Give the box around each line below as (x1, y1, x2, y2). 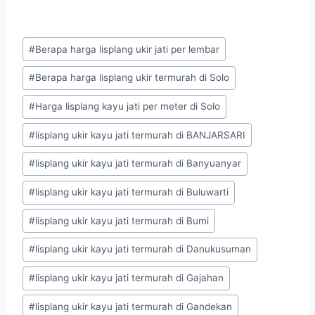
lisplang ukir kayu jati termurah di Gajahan (35, 272, 224, 284)
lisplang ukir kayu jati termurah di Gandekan (35, 300, 233, 312)
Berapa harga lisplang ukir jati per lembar (35, 43, 220, 55)
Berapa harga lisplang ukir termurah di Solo (35, 72, 230, 84)
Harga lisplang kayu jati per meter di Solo (35, 101, 221, 112)
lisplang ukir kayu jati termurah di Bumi (35, 214, 210, 226)
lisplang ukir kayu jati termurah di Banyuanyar (35, 157, 242, 169)
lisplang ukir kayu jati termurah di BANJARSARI (35, 129, 246, 141)
